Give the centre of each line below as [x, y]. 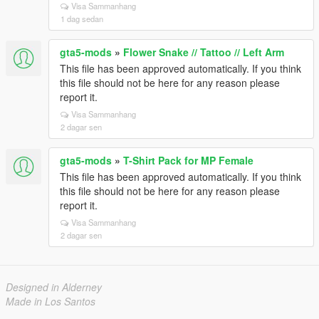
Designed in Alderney [54, 287]
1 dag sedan [82, 19]
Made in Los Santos [51, 301]
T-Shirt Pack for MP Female [188, 160]
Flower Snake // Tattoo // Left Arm [204, 52]
